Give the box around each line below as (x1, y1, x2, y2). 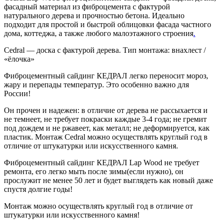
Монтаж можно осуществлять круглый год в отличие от (4, 202, 193, 211)
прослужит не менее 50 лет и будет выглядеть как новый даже (4, 176, 213, 185)
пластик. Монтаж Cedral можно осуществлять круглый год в (4, 133, 208, 142)
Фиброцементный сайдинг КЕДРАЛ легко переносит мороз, (4, 72, 208, 80)
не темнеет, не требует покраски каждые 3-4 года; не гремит (4, 115, 207, 124)
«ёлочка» (4, 55, 35, 64)
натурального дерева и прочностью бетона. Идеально (4, 11, 184, 20)
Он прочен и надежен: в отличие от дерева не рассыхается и (4, 106, 208, 115)
